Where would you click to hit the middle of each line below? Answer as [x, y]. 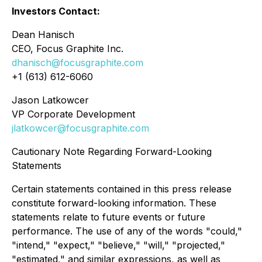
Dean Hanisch [43, 34]
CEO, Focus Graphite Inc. [68, 48]
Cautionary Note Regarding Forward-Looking [112, 151]
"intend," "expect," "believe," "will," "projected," [118, 245]
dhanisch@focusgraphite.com [77, 62]
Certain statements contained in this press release [122, 189]
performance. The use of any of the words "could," [127, 231]
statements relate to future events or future [108, 217]
